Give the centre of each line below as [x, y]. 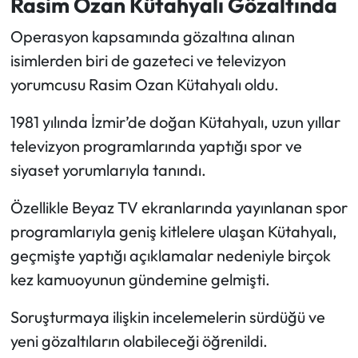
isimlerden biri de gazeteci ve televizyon [148, 60]
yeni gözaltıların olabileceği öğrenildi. [139, 340]
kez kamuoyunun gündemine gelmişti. [140, 279]
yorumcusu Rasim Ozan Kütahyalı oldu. [144, 84]
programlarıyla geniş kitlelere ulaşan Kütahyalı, [173, 231]
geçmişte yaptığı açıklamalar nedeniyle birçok [170, 255]
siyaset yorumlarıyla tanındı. [108, 169]
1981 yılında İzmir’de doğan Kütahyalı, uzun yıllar [175, 121]
